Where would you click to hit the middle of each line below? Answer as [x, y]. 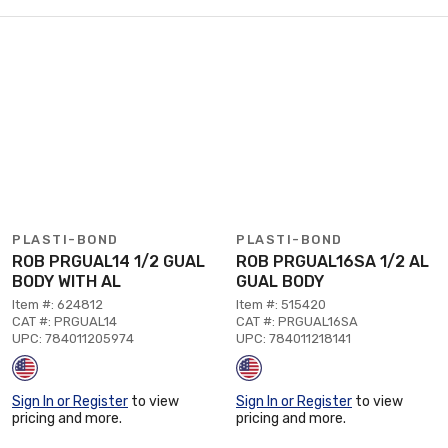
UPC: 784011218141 [293, 338]
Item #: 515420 [281, 304]
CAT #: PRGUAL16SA [297, 321]
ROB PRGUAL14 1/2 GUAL [108, 261]
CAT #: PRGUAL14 [64, 321]
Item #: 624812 [57, 304]
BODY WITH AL [66, 281]
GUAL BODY [280, 281]
